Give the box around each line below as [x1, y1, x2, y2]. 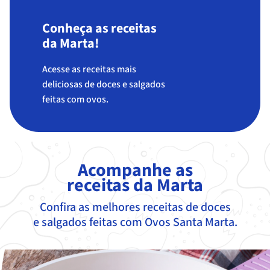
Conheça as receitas [42, 19, 157, 37]
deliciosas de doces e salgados [42, 78, 166, 91]
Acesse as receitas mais [42, 63, 137, 76]
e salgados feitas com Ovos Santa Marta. [33, 214, 237, 230]
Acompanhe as [77, 159, 193, 183]
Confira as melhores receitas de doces [39, 199, 231, 215]
